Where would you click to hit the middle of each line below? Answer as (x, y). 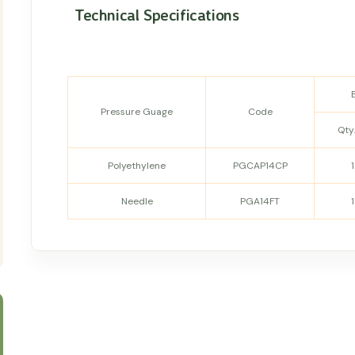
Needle (137, 202)
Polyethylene (137, 166)
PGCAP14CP (260, 166)
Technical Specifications (157, 15)
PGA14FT (260, 202)
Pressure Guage (137, 112)
